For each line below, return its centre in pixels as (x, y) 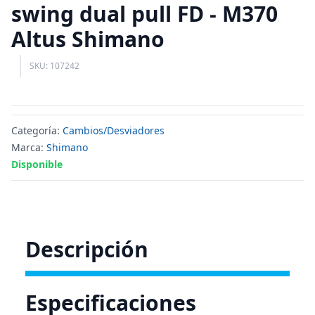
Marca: (29, 147)
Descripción (87, 249)
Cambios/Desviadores (114, 130)
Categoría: (37, 130)
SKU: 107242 (54, 66)
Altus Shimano (88, 39)
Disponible (37, 164)
